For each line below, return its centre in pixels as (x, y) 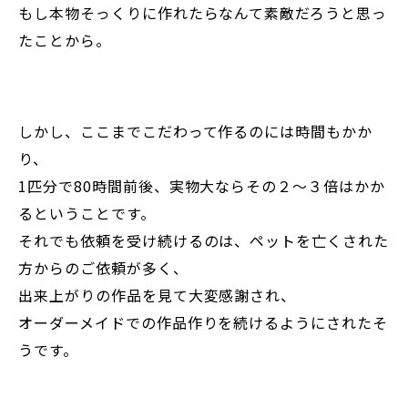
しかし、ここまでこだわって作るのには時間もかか (196, 132)
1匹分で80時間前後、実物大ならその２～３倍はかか (202, 186)
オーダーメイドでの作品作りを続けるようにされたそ (204, 323)
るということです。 (87, 214)
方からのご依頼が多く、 (103, 268)
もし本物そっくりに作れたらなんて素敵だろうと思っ (203, 13)
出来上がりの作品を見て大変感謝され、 (158, 296)
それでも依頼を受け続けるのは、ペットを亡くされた (204, 241)
